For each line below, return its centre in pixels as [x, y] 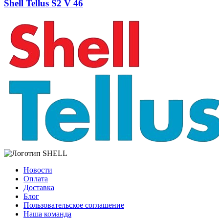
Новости [38, 170]
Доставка [39, 188]
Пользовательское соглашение [74, 205]
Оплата [36, 179]
